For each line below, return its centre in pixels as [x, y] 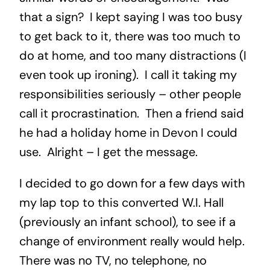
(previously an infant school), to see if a [127, 222]
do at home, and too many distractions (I [133, 56]
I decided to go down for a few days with [132, 184]
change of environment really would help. [133, 241]
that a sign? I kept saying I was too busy [130, 17]
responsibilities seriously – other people [130, 94]
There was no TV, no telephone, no [113, 261]
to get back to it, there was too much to [130, 36]
